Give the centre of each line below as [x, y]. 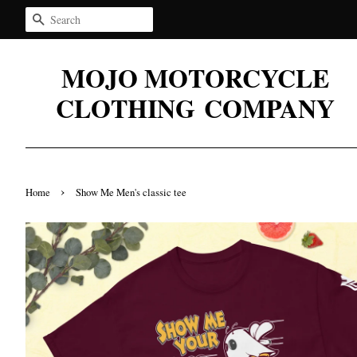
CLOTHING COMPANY [195, 108]
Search [62, 20]
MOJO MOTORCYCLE [195, 78]
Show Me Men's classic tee [131, 192]
